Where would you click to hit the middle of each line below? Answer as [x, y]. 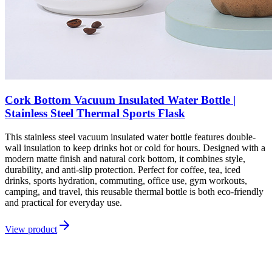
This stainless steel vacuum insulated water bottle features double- [130, 137]
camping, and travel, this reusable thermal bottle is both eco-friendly [134, 191]
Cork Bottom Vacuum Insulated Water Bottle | [120, 100]
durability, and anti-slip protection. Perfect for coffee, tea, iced [123, 169]
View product [31, 229]
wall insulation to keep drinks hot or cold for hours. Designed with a [135, 148]
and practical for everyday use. [63, 202]
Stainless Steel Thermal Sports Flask [95, 114]
